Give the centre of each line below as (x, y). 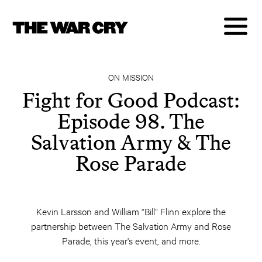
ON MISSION (131, 77)
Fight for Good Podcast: (131, 100)
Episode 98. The (131, 121)
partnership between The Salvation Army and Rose (131, 225)
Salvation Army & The (131, 142)
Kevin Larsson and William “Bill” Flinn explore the (131, 211)
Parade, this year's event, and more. (131, 240)
